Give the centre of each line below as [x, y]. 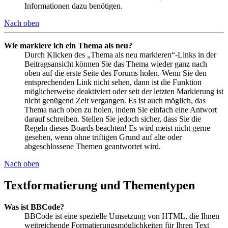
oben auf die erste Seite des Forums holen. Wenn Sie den [116, 73]
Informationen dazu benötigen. [74, 6]
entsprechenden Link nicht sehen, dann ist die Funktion [113, 82]
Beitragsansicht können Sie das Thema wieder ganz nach [116, 64]
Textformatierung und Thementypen [99, 185]
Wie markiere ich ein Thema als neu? [68, 45]
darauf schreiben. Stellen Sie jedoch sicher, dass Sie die [113, 119]
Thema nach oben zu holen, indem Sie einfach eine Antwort [121, 109]
